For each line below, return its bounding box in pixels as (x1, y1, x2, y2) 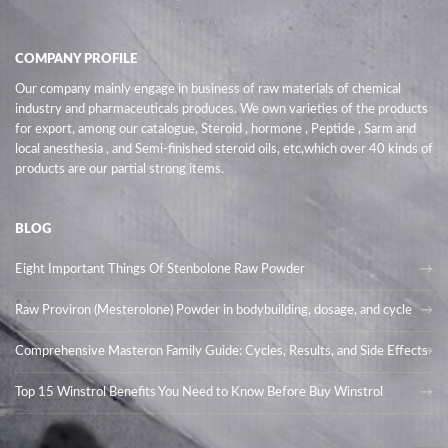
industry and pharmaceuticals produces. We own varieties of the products (15, 103, 428, 116)
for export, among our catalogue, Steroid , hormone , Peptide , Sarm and (15, 123, 416, 136)
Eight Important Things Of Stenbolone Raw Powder (15, 263, 305, 276)
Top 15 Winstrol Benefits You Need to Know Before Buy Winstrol (15, 386, 383, 399)
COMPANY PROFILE (15, 53, 137, 66)
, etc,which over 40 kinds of (277, 143, 433, 156)
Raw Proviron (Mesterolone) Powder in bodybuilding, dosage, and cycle (15, 304, 412, 317)
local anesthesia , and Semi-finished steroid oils (15, 143, 277, 156)
